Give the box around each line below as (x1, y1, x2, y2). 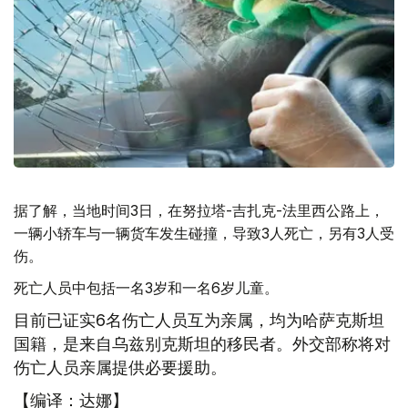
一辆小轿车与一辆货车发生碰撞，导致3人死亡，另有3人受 (14, 224, 394, 242)
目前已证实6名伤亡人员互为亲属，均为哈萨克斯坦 (14, 311, 384, 330)
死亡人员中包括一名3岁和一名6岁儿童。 (14, 279, 279, 297)
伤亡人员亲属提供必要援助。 (14, 358, 227, 377)
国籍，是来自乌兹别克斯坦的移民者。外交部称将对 (14, 334, 391, 353)
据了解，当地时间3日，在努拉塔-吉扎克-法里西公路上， (14, 201, 384, 219)
